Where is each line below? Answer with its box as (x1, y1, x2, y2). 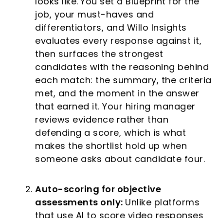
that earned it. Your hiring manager (35, 100, 196, 113)
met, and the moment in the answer (35, 87, 200, 100)
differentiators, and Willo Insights (35, 21, 187, 34)
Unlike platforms (125, 196, 200, 209)
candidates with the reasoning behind (35, 61, 209, 73)
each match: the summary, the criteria (35, 74, 212, 87)
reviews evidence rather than (35, 113, 169, 126)
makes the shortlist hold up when (35, 140, 187, 152)
